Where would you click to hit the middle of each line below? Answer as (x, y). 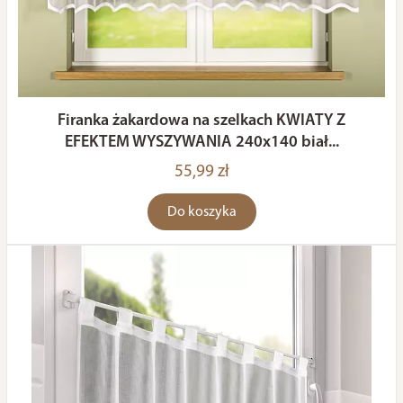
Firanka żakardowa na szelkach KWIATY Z (201, 121)
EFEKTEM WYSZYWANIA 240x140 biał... (201, 143)
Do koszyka (201, 212)
